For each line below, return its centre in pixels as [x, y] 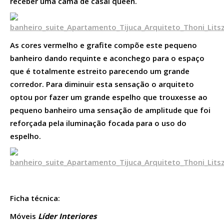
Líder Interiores [67, 216]
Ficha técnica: [35, 198]
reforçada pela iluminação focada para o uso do [98, 123]
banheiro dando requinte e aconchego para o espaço [107, 58]
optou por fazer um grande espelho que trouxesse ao [109, 97]
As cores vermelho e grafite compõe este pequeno [103, 45]
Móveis [24, 216]
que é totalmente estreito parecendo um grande [100, 71]
